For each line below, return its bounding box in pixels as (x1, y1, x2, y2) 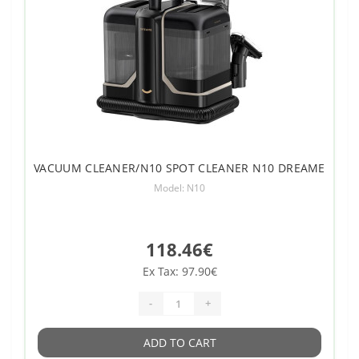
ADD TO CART (143, 334, 216, 350)
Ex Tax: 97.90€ (142, 263, 217, 279)
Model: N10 (154, 180, 205, 195)
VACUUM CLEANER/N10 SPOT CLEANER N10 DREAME (34, 159, 325, 175)
